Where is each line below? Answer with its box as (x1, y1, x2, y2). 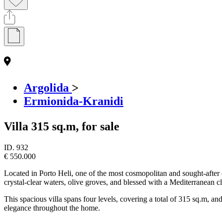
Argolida (24, 81, 72, 94)
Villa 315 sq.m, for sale (4, 119, 119, 133)
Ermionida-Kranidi (24, 94, 123, 108)
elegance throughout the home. (4, 203, 100, 212)
